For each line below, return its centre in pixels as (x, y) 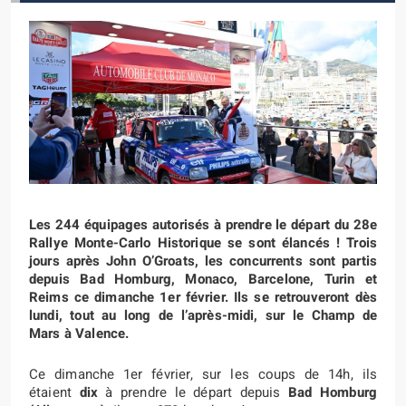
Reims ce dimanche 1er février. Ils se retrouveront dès (203, 297)
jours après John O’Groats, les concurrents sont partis (203, 261)
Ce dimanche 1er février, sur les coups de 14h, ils (203, 374)
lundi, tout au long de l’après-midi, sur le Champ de (203, 315)
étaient (54, 392)
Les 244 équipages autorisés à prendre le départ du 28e (203, 225)
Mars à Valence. (79, 333)
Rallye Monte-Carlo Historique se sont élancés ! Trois (203, 243)
